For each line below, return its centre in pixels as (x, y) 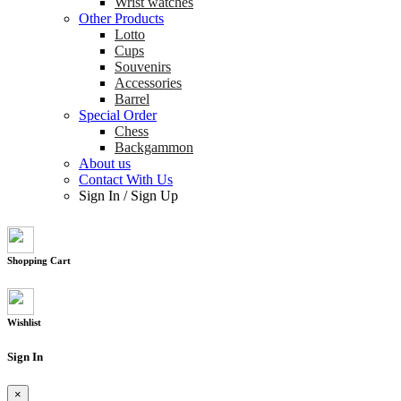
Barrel (132, 99)
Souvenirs (143, 67)
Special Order (118, 115)
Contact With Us (126, 180)
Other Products (121, 19)
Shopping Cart (39, 261)
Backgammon (154, 148)
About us (105, 164)
